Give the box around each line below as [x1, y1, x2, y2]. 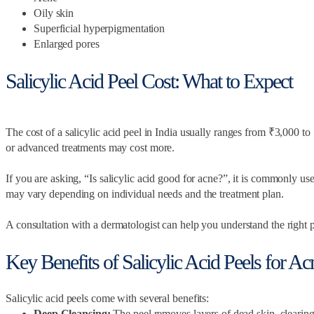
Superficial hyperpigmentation [34, 22, 165, 34]
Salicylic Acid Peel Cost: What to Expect [6, 69, 292, 93]
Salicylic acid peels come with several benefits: [6, 292, 210, 305]
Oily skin [34, 6, 74, 19]
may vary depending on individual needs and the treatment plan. [6, 188, 287, 200]
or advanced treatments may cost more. [6, 142, 178, 154]
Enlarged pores [34, 37, 100, 50]
